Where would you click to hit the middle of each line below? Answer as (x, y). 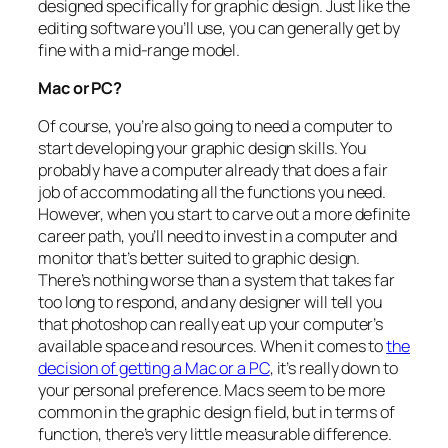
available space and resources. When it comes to (212, 346)
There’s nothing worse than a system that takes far (216, 280)
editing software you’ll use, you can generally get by (219, 27)
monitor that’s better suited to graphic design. (199, 258)
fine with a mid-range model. (139, 49)
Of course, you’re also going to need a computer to (215, 126)
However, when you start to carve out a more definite (224, 214)
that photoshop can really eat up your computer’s (211, 324)
